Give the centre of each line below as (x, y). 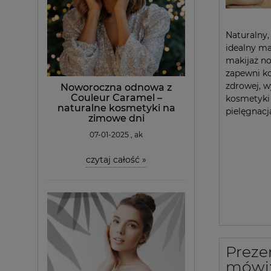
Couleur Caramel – (116, 97)
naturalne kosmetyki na (116, 108)
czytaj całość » (116, 159)
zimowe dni (116, 118)
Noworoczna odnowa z (116, 87)
